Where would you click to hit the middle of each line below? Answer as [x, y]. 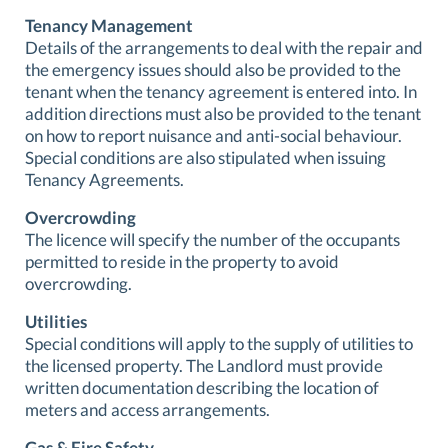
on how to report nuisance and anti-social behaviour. [213, 135]
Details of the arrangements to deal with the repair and [224, 47]
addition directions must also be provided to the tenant [223, 113]
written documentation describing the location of [202, 387]
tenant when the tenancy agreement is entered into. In [221, 91]
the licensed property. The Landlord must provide [204, 365]
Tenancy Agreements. [104, 179]
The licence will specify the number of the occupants [212, 239]
